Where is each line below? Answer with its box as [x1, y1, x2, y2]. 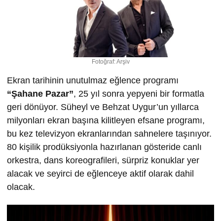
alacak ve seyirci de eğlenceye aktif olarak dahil [7, 169, 194, 179]
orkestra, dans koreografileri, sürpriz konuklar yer [7, 155, 199, 166]
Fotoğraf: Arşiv [91, 58, 130, 66]
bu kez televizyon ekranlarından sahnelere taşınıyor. [7, 129, 212, 139]
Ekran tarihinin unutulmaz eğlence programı [7, 75, 179, 86]
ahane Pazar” [17, 89, 74, 99]
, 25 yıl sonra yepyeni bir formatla [74, 89, 204, 99]
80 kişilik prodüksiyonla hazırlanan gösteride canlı [7, 142, 202, 152]
